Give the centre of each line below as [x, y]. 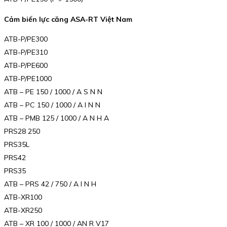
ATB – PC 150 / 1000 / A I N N [52, 105]
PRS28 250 [22, 131]
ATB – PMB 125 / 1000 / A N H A [56, 118]
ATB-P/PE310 [26, 52]
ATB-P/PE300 [26, 39]
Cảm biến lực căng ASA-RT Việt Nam [68, 19]
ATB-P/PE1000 [28, 79]
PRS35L [17, 145]
